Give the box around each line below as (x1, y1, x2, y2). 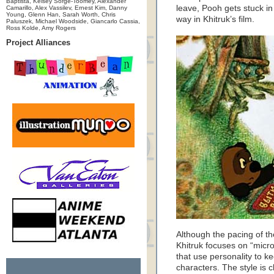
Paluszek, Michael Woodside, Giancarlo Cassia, (6, 18, 140, 24)
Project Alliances (6, 38, 70, 47)
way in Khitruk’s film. (176, 15, 254, 24)
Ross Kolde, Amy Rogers (6, 24, 76, 31)
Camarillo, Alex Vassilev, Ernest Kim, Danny (6, 4, 127, 11)
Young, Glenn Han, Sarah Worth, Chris (6, 11, 116, 18)
